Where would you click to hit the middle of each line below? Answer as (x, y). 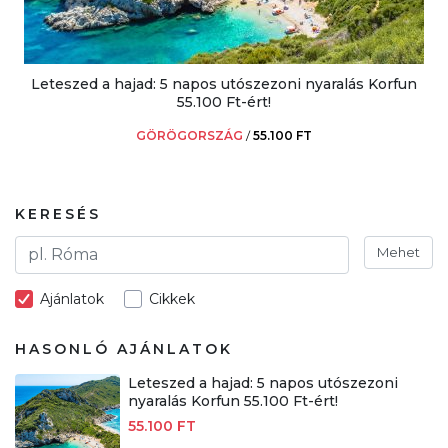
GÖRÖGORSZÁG (189, 135)
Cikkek (172, 298)
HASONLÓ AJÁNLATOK (124, 348)
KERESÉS (58, 213)
